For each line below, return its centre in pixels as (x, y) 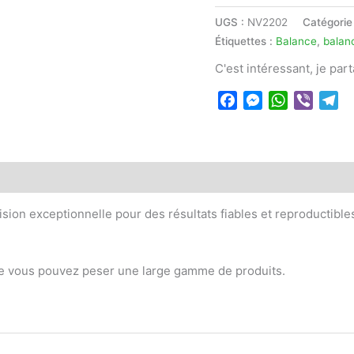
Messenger (295, 100)
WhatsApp (318, 100)
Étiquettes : (245, 41)
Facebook (267, 100)
